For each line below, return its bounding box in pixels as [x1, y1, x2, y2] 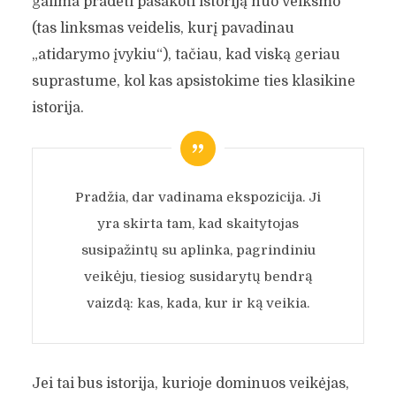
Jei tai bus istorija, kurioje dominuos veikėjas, [31, 376, 349, 392]
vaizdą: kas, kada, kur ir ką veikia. [87, 295, 309, 312]
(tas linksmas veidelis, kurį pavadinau [31, 20, 294, 37]
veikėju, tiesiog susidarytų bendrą [84, 269, 312, 286]
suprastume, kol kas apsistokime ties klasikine [31, 73, 355, 90]
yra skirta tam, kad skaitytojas [97, 216, 299, 232]
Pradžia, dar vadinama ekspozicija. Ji [75, 189, 321, 206]
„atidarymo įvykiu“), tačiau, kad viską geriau [31, 47, 340, 64]
